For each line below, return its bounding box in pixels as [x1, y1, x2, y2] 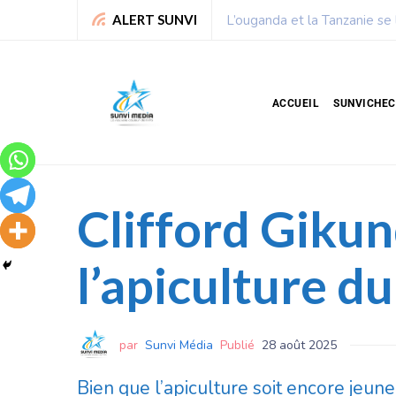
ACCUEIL [271, 96, 319, 110]
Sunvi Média [145, 336, 213, 354]
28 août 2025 [262, 336, 337, 354]
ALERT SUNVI [112, 11, 197, 27]
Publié [220, 336, 255, 354]
